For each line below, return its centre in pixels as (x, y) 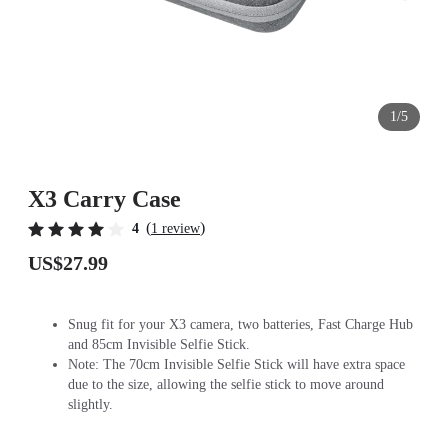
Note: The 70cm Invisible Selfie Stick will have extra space (236, 364)
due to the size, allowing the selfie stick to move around (226, 384)
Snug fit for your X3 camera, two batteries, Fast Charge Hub (240, 324)
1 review (175, 228)
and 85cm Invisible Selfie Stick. (159, 344)
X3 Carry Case (104, 199)
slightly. (90, 404)
